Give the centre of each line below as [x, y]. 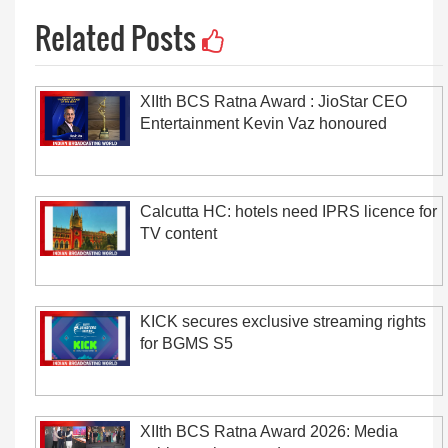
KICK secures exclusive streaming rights [283, 321]
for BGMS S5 [186, 343]
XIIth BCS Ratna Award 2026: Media [269, 431]
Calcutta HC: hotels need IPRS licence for [288, 211]
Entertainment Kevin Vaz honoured [263, 123]
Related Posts [118, 37]
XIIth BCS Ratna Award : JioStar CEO [273, 101]
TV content [178, 233]
